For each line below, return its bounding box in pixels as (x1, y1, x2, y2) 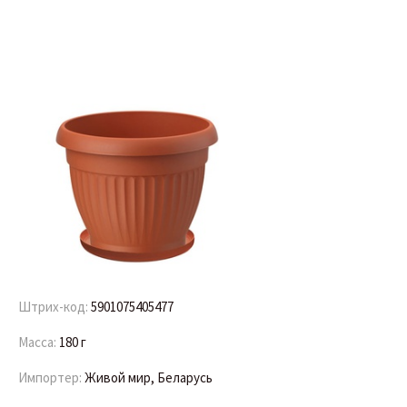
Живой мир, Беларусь (84, 369, 213, 387)
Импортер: (18, 369, 84, 387)
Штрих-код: (18, 298, 91, 316)
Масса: (18, 333, 59, 352)
